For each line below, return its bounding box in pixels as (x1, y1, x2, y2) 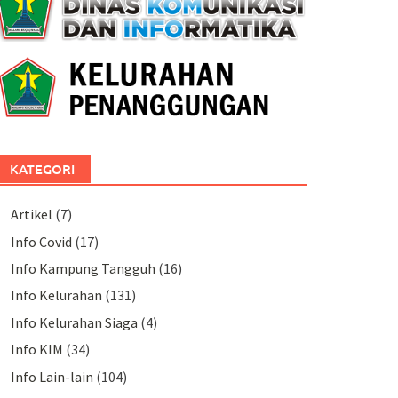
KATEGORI (9, 160, 75, 179)
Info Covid (10, 232, 72, 251)
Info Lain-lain (10, 367, 93, 386)
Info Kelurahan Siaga (10, 313, 138, 331)
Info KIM (10, 340, 63, 359)
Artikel (10, 205, 52, 224)
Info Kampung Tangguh (10, 259, 155, 278)
